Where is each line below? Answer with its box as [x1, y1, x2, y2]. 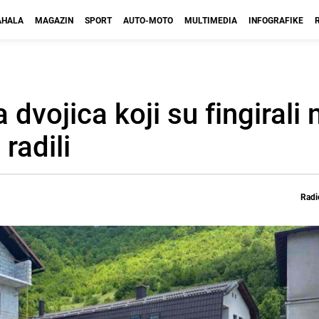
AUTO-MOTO [123, 14, 173, 26]
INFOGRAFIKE [249, 14, 303, 26]
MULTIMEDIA [184, 14, 237, 26]
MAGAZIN [35, 14, 73, 26]
